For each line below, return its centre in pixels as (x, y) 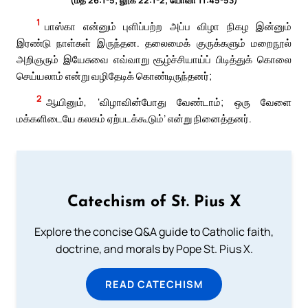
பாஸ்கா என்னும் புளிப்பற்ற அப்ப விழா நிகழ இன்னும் (168, 26)
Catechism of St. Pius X (154, 203)
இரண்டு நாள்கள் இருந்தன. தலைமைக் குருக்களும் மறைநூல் (154, 42)
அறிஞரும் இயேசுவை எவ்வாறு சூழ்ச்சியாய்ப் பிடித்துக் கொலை (154, 59)
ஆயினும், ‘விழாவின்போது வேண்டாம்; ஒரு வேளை (169, 102)
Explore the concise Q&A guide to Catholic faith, (154, 232)
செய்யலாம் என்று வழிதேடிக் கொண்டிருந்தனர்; (114, 75)
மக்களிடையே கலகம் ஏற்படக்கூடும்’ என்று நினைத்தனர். (134, 119)
